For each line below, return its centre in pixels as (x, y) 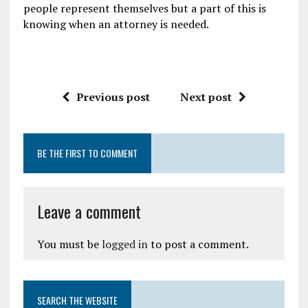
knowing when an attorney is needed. (116, 24)
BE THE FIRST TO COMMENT (87, 153)
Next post (206, 97)
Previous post (113, 97)
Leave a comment (89, 211)
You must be (69, 244)
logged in (124, 244)
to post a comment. (198, 244)
